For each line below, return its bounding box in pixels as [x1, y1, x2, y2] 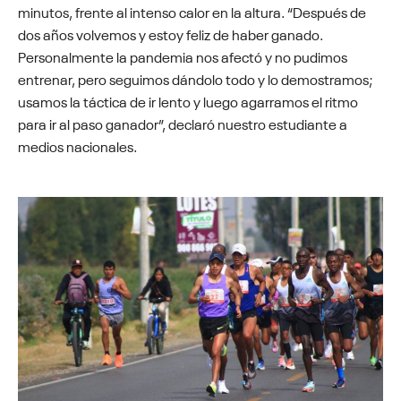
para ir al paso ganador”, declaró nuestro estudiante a [18, 112, 347, 133]
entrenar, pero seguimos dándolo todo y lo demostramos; [18, 67, 373, 89]
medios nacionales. [18, 134, 137, 156]
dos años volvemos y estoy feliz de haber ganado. [18, 22, 323, 44]
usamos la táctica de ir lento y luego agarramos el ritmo [18, 90, 358, 111]
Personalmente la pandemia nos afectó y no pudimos [18, 45, 347, 66]
